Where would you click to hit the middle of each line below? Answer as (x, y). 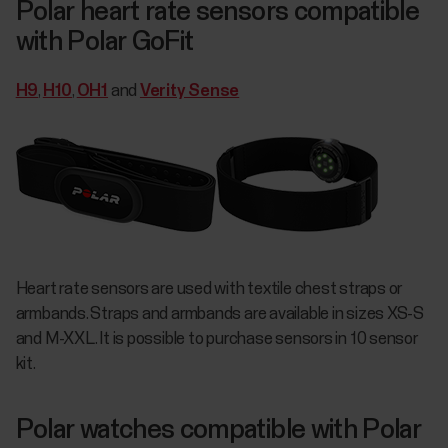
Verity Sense (189, 92)
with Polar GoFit (104, 42)
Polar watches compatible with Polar (218, 431)
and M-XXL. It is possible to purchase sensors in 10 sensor (216, 339)
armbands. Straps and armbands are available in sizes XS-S (219, 314)
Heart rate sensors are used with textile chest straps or (209, 289)
